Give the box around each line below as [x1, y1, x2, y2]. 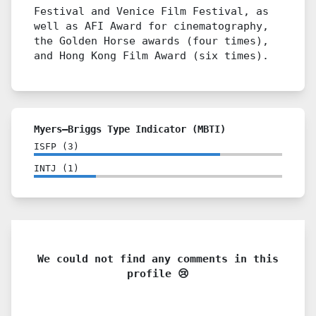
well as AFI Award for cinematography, [34, 20, 269, 32]
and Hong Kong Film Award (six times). [34, 49, 269, 61]
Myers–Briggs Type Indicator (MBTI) [34, 123, 226, 135]
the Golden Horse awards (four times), [34, 35, 269, 47]
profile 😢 [127, 267, 189, 279]
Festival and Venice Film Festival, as [34, 5, 269, 17]
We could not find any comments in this [37, 253, 279, 265]
